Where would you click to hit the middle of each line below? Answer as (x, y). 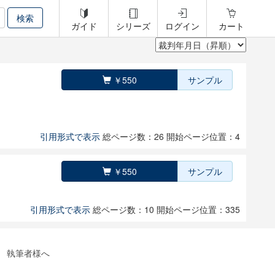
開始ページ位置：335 (198, 209)
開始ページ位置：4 (203, 136)
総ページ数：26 (134, 136)
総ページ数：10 (125, 209)
